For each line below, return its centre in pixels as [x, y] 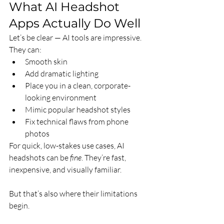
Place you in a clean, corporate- [78, 85]
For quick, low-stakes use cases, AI [67, 145]
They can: [25, 49]
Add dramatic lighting [62, 73]
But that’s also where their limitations [74, 193]
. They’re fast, [104, 157]
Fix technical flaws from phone [77, 121]
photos [37, 133]
